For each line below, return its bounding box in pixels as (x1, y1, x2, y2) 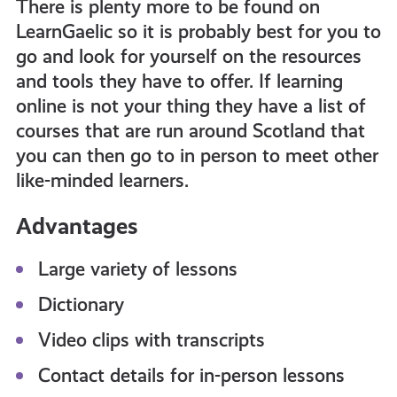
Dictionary (37, 293, 124, 315)
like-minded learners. (15, 169, 189, 191)
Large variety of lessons (37, 258, 237, 280)
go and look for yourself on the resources (15, 45, 362, 67)
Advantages (15, 213, 138, 239)
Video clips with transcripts (37, 329, 265, 351)
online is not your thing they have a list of (15, 95, 366, 117)
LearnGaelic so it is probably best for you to (15, 20, 381, 43)
